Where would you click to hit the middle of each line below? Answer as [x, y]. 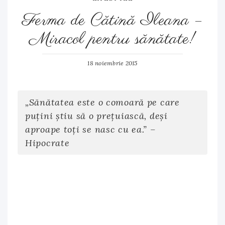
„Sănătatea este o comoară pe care [102, 102]
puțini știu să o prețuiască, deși [96, 116]
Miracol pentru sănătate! [113, 39]
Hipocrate [47, 143]
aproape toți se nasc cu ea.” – [91, 129]
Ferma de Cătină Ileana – [113, 21]
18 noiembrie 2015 [113, 63]
